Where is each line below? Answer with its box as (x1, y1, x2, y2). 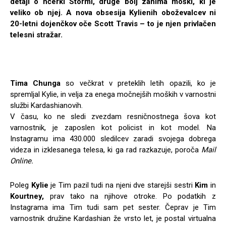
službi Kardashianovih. (10, 101, 83, 110)
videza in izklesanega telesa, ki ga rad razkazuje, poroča (10, 145, 201, 155)
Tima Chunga (10, 79, 61, 88)
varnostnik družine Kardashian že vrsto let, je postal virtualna (10, 214, 216, 223)
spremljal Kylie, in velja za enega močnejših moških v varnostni (10, 90, 216, 99)
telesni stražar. (10, 30, 63, 40)
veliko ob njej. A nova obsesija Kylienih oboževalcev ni (10, 8, 216, 18)
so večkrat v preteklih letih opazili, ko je (61, 79, 216, 88)
